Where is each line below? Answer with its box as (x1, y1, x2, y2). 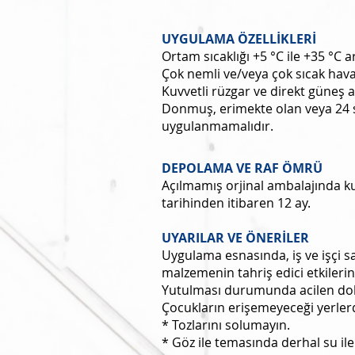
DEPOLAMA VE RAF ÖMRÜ (162, 159, 323, 177)
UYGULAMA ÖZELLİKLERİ (162, 30, 316, 48)
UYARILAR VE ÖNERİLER (162, 229, 309, 246)
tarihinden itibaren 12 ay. (162, 194, 311, 212)
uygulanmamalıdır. (162, 117, 273, 135)
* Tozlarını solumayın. (162, 316, 290, 334)
